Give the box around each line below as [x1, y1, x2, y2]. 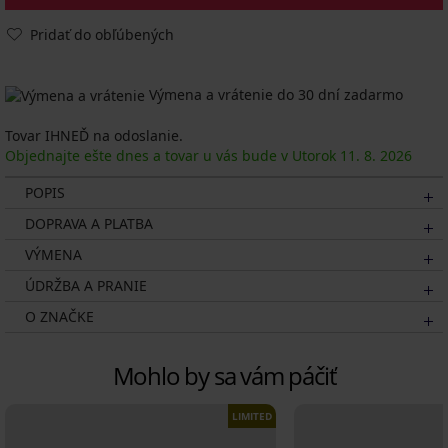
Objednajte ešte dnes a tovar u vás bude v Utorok [5, 146, 340, 166]
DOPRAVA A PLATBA [25, 214, 153, 234]
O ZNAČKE [25, 307, 94, 327]
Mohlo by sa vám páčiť [112, 359, 336, 393]
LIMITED [232, 409, 273, 424]
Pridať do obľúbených [30, 25, 174, 44]
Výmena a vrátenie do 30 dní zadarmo [145, 85, 403, 104]
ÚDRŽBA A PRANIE [25, 276, 147, 296]
